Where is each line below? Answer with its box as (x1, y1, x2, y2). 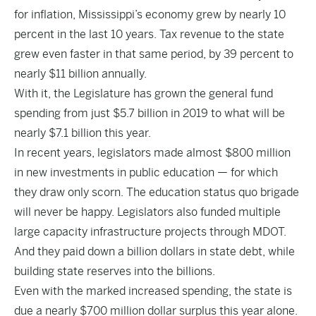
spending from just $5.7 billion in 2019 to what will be (14, 107, 285, 120)
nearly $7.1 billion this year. (14, 126, 151, 140)
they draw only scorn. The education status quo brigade (14, 186, 299, 199)
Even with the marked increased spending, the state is (14, 284, 292, 298)
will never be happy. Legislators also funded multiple (14, 205, 281, 219)
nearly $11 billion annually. (14, 67, 147, 80)
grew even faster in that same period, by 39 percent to (14, 47, 293, 61)
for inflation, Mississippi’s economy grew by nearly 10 (14, 8, 286, 21)
